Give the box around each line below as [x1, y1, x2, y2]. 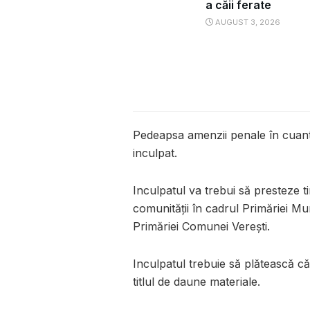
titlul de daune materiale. [133, 275, 260, 289]
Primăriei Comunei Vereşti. [133, 219, 270, 234]
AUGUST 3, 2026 [213, 17, 280, 28]
